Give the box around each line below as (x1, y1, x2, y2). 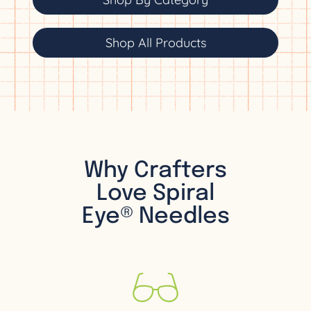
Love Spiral (96, 182, 215, 205)
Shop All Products (105, 35, 206, 51)
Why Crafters (84, 159, 227, 183)
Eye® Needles (81, 205, 230, 228)
